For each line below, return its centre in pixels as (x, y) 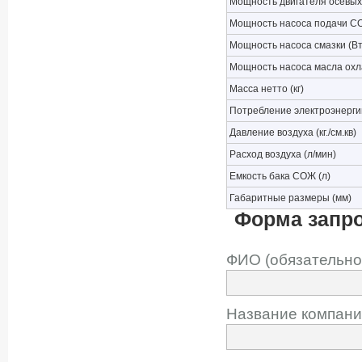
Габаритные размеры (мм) (290, 198)
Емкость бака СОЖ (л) (280, 176)
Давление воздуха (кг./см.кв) (293, 133)
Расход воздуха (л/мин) (283, 154)
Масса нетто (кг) (267, 89)
